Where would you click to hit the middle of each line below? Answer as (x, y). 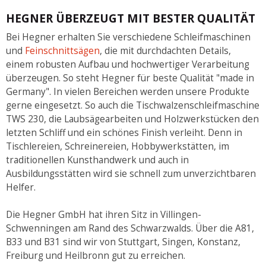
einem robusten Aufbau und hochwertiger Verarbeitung (128, 65)
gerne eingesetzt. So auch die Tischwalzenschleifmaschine (133, 106)
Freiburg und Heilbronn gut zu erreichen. (96, 256)
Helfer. (21, 188)
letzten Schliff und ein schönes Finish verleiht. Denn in (124, 133)
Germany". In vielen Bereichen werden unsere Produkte (128, 92)
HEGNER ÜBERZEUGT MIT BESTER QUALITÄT (131, 18)
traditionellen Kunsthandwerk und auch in (97, 160)
